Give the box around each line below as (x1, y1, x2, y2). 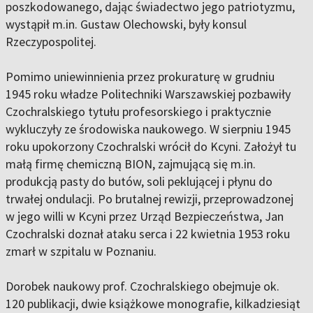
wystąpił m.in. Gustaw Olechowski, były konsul (6, 16, 247, 33)
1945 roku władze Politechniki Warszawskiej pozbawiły (6, 86, 291, 103)
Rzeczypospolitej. (6, 34, 96, 50)
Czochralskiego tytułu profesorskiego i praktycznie (6, 103, 271, 120)
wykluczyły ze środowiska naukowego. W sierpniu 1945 (6, 121, 291, 138)
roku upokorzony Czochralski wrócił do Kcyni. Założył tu (6, 138, 296, 155)
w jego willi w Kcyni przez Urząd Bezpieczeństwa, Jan (6, 208, 284, 225)
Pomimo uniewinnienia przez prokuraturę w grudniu (6, 68, 275, 85)
